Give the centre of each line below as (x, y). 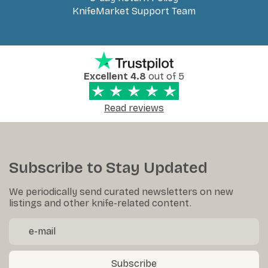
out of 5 (165, 76)
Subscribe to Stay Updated (108, 167)
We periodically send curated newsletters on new (121, 191)
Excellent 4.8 (115, 76)
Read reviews (134, 108)
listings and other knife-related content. (100, 203)
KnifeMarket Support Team (134, 11)
